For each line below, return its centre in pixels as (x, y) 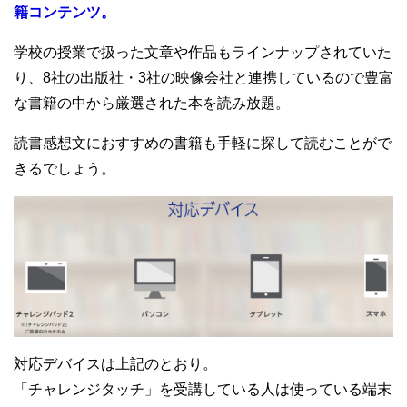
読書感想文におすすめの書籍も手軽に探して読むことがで (203, 144)
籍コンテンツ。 (65, 13)
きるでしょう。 (65, 169)
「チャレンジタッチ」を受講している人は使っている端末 (203, 389)
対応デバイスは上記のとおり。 (115, 363)
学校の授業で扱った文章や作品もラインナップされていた (203, 53)
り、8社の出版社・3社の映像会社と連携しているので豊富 (203, 78)
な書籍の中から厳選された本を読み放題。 (152, 104)
